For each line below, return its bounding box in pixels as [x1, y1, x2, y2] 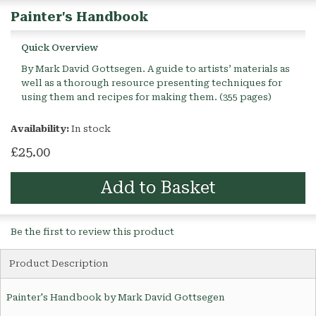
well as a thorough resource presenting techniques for [21, 78, 282, 89]
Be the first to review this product [11, 226, 174, 238]
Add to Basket [100, 178, 216, 198]
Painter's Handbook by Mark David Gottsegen [6, 292, 225, 303]
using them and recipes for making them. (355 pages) [21, 92, 272, 103]
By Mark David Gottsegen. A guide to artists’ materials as [21, 63, 290, 75]
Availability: [11, 123, 71, 135]
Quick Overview [21, 42, 98, 54]
